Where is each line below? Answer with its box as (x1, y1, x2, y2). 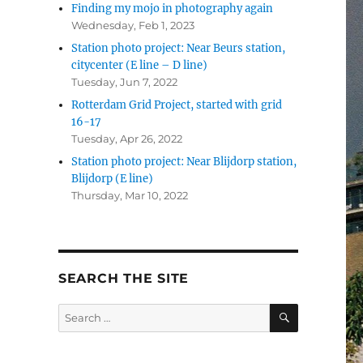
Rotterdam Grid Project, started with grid (71, 98, 283, 113)
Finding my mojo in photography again (71, 2, 274, 16)
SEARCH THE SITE (58, 271, 190, 287)
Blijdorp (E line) (71, 172, 154, 186)
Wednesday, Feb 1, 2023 (71, 19, 195, 32)
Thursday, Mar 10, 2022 (71, 189, 189, 203)
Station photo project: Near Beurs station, (71, 41, 286, 56)
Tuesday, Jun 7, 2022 (71, 75, 178, 89)
